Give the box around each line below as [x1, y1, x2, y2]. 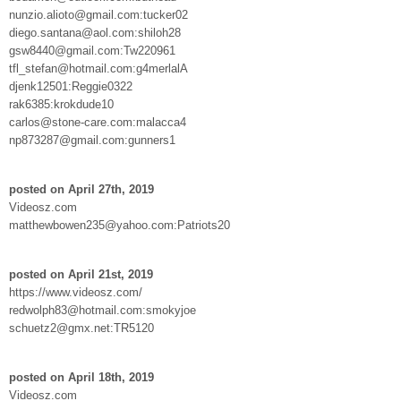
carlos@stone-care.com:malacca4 [9, 115, 186, 129]
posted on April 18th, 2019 [9, 370, 154, 384]
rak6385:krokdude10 [9, 97, 114, 111]
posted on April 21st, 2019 [9, 267, 153, 281]
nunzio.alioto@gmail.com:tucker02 [9, 7, 188, 21]
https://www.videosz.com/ [9, 285, 142, 299]
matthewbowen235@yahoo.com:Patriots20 [9, 218, 230, 232]
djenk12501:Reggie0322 [9, 79, 132, 93]
